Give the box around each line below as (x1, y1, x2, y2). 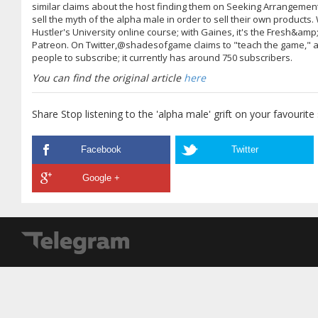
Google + (82, 172, 120, 183)
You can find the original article (32, 71, 184, 84)
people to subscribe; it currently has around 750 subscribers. (32, 51, 292, 64)
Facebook (81, 144, 121, 155)
